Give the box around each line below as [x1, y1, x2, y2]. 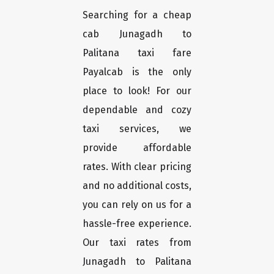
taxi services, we [83, 123, 191, 135]
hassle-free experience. [83, 218, 191, 230]
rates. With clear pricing [83, 161, 191, 173]
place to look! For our [83, 85, 191, 97]
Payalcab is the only [83, 66, 191, 78]
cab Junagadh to [83, 28, 191, 40]
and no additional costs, [83, 180, 191, 192]
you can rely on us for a [83, 199, 191, 211]
